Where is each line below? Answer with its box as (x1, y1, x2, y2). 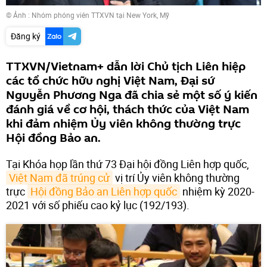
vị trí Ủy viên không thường (113, 170, 240, 185)
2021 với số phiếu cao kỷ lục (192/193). (6, 197, 190, 212)
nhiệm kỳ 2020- (180, 184, 254, 198)
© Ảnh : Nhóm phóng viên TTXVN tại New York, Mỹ (6, 10, 169, 20)
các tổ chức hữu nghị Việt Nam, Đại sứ (6, 72, 215, 89)
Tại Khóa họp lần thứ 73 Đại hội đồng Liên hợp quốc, (6, 156, 249, 171)
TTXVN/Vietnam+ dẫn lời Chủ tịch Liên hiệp (6, 58, 246, 75)
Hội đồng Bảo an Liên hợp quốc (30, 184, 177, 198)
